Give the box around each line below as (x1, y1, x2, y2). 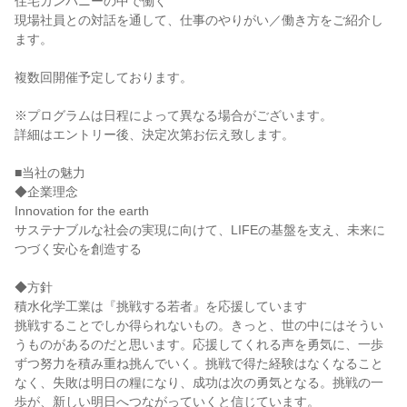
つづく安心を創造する (15, 242, 142, 256)
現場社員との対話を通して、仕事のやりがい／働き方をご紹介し (15, 13, 383, 27)
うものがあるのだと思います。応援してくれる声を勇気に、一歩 (15, 337, 383, 352)
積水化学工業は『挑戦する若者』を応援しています (15, 299, 307, 313)
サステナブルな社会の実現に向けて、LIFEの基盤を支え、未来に (15, 223, 385, 237)
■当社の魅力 (15, 165, 85, 180)
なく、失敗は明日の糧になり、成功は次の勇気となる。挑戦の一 (15, 375, 383, 390)
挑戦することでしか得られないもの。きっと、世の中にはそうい (15, 318, 383, 333)
